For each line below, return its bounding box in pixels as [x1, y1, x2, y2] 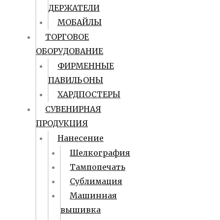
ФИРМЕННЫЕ [57, 61, 114, 71]
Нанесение [57, 133, 104, 143]
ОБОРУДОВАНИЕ [36, 46, 103, 56]
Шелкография [70, 148, 130, 158]
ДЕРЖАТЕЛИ [48, 3, 100, 13]
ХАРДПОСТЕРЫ [57, 89, 120, 99]
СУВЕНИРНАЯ [45, 104, 101, 114]
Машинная [70, 191, 117, 200]
